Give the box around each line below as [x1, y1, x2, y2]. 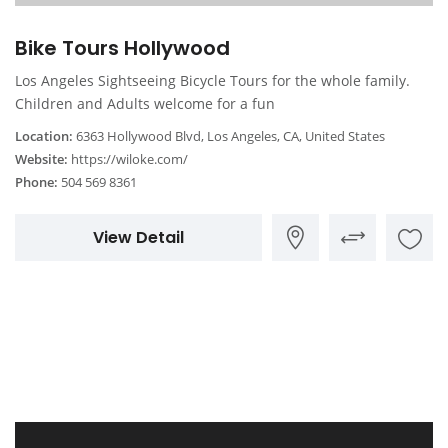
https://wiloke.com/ [71, 149, 188, 168]
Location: [15, 126, 73, 145]
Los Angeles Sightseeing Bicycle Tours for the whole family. [15, 70, 410, 90]
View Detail [93, 225, 184, 249]
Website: [15, 149, 68, 168]
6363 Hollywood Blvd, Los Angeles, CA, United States [73, 126, 385, 145]
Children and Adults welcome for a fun [15, 93, 275, 113]
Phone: [15, 172, 58, 191]
